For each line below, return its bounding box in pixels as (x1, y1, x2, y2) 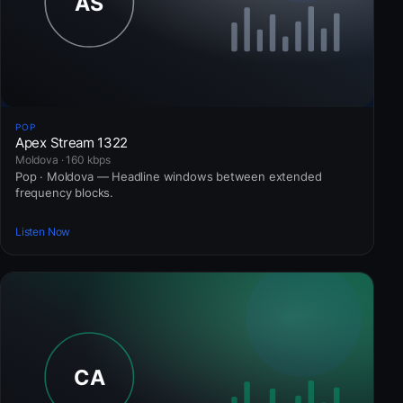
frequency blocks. (15, 184, 113, 200)
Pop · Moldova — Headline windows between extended (15, 168, 322, 184)
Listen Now (15, 224, 71, 238)
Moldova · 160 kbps (15, 152, 111, 166)
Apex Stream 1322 (15, 133, 129, 151)
